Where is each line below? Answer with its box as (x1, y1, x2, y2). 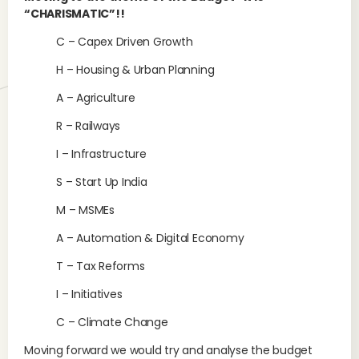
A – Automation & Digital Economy (56, 230, 244, 246)
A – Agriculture (56, 90, 135, 106)
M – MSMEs (56, 202, 115, 218)
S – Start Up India (56, 174, 147, 190)
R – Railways (56, 118, 121, 134)
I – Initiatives (56, 286, 123, 302)
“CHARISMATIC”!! (24, 6, 125, 22)
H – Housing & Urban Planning (56, 62, 215, 78)
